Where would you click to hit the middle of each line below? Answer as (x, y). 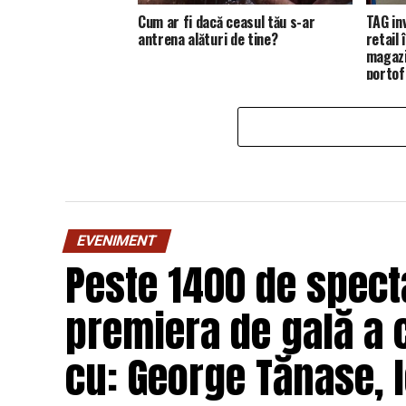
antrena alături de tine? (208, 39)
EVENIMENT (117, 241)
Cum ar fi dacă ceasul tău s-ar (227, 21)
